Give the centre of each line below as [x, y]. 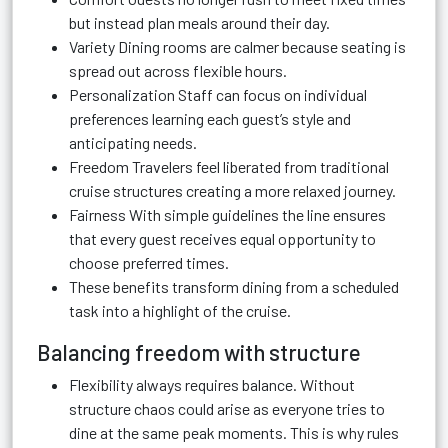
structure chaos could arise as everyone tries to [227, 408]
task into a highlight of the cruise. [180, 310]
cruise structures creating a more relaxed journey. [232, 190]
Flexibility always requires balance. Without [212, 384]
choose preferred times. [149, 262]
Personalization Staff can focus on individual [218, 94]
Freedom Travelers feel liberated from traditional [229, 166]
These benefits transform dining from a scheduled [234, 286]
